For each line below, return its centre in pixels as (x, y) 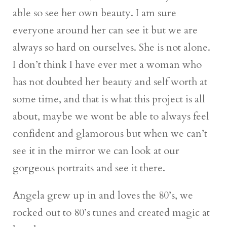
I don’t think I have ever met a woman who (107, 64)
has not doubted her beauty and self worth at (110, 82)
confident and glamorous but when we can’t (110, 133)
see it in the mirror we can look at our (96, 150)
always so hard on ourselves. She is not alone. (112, 47)
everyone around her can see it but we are (105, 30)
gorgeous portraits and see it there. (89, 168)
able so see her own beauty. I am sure (95, 13)
